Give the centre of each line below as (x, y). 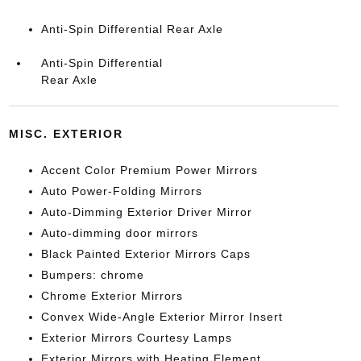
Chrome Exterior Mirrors (112, 296)
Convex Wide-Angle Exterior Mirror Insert (162, 317)
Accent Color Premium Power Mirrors (149, 170)
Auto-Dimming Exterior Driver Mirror (146, 212)
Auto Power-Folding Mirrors (121, 191)
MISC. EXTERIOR (66, 134)
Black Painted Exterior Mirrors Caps (145, 254)
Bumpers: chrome (92, 275)
